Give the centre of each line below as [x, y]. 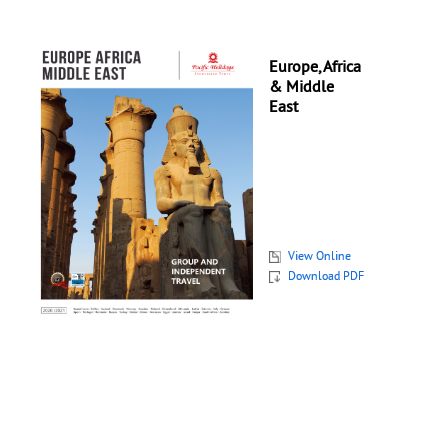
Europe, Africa [315, 67]
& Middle [302, 87]
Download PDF [326, 278]
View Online [320, 258]
